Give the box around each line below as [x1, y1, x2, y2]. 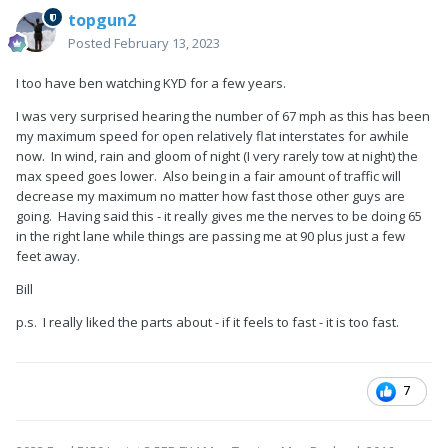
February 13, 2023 [114, 34, 220, 53]
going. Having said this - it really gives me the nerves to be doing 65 [16, 207, 422, 226]
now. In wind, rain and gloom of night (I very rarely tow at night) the [16, 147, 418, 166]
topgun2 [68, 9, 136, 32]
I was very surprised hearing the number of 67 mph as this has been [16, 107, 430, 126]
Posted [68, 34, 114, 53]
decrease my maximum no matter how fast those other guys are [16, 187, 405, 206]
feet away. [16, 247, 80, 266]
